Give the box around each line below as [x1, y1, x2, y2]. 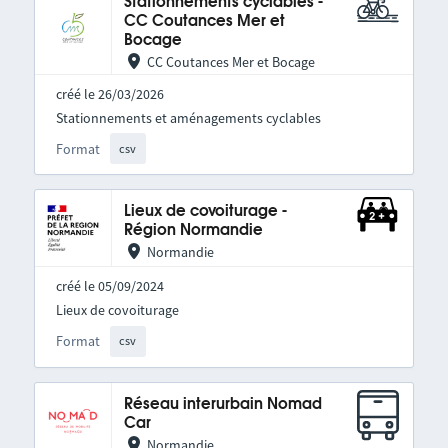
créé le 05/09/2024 [55, 277, 164, 296]
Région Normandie [123, 223, 263, 239]
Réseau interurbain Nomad [123, 396, 322, 412]
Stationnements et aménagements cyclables [55, 109, 321, 127]
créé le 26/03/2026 [55, 85, 164, 103]
